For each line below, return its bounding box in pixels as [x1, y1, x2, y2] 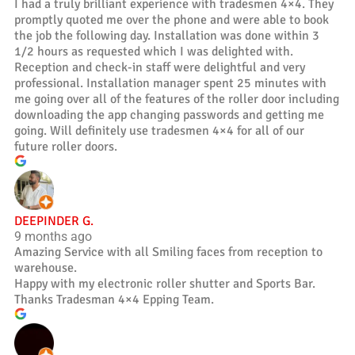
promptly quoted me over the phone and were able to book [14, 11, 329, 28]
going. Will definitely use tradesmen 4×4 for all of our [14, 122, 304, 139]
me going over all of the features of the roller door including [14, 90, 339, 107]
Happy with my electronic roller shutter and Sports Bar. [14, 275, 315, 292]
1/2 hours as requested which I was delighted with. [14, 43, 293, 59]
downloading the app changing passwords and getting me [14, 106, 324, 123]
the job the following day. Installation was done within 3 [14, 27, 319, 44]
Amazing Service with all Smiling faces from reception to [14, 243, 323, 260]
